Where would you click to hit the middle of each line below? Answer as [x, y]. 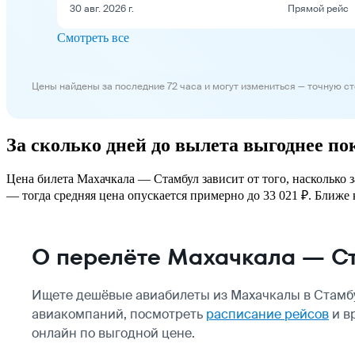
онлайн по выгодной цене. [113, 333]
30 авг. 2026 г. [102, 8]
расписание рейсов [267, 314]
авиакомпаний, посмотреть [119, 314]
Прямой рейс [318, 8]
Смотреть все [93, 37]
